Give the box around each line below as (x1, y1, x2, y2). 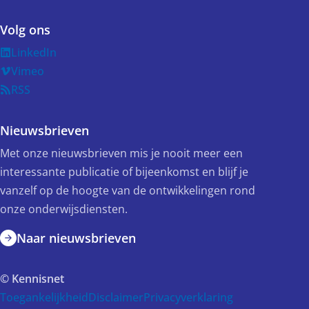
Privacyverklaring (143, 290, 233, 305)
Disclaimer (88, 290, 143, 305)
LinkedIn (11, 44, 57, 60)
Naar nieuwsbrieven (17, 229, 136, 246)
